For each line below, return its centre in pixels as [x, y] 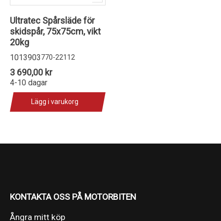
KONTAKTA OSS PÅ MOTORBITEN [73, 197]
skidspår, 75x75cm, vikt [55, 31]
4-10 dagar [29, 82]
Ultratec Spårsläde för [52, 20]
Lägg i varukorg [55, 102]
